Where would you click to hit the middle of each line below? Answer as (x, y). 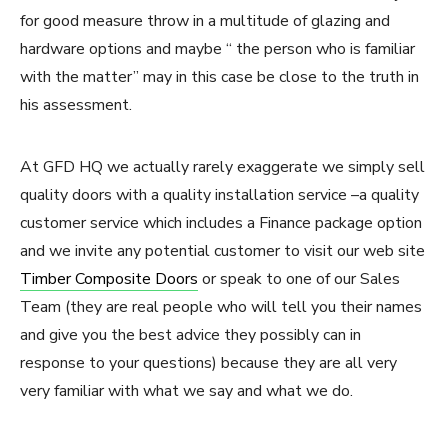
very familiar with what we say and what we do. (186, 391)
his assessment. (76, 105)
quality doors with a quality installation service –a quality (219, 195)
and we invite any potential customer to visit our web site (222, 251)
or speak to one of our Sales (299, 279)
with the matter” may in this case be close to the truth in (219, 77)
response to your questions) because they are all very (208, 363)
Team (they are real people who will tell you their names (221, 307)
